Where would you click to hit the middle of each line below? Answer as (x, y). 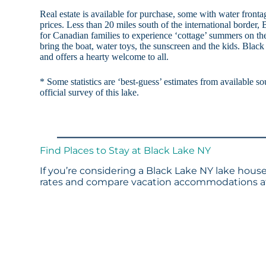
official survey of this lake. (90, 93)
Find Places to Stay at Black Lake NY (126, 151)
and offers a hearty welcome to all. (104, 57)
